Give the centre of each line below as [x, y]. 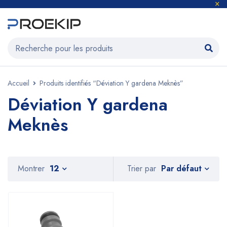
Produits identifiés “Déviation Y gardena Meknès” [111, 83]
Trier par [142, 169]
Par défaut [181, 168]
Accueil [18, 83]
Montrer [31, 168]
